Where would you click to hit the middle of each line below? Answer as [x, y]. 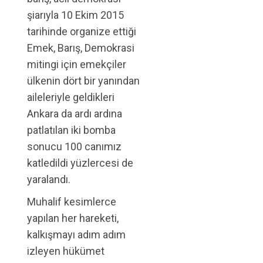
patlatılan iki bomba [71, 130]
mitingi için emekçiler [77, 64]
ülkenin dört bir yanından [83, 81]
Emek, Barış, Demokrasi [81, 48]
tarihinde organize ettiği [82, 31]
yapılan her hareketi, [73, 218]
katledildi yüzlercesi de [80, 163]
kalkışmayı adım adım [76, 235]
